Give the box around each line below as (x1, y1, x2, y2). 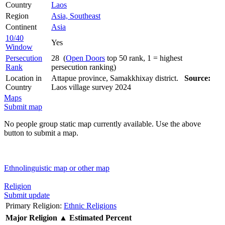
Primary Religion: (6, 201, 62, 210)
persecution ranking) (51, 62, 116, 71)
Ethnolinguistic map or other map (4, 163, 109, 172)
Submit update (4, 190, 50, 199)
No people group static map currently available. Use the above (4, 119, 201, 128)
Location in (6, 73, 42, 82)
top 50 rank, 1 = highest (105, 53, 182, 62)
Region (6, 11, 29, 20)
